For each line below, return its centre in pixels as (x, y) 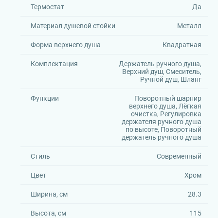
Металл (189, 26)
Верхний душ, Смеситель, (162, 72)
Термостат (47, 7)
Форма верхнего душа (66, 45)
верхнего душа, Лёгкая (165, 106)
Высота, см (48, 213)
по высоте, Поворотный (163, 129)
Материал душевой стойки (73, 26)
